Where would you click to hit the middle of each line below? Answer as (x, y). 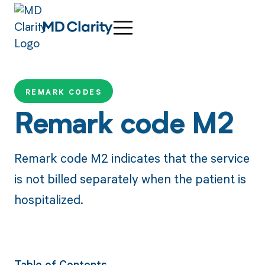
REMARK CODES (64, 92)
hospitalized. (49, 199)
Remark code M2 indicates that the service (132, 158)
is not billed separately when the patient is (130, 178)
